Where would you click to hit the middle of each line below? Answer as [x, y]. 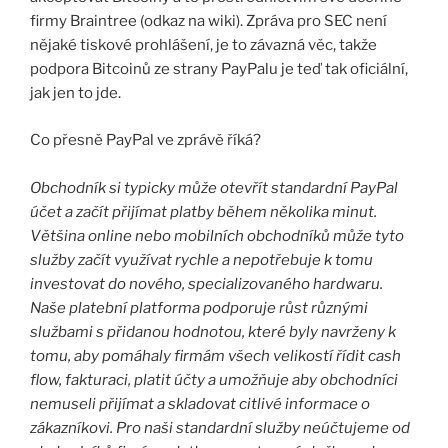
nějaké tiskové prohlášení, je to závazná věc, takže [203, 45]
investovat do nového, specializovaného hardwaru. [206, 283]
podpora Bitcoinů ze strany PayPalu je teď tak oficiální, [219, 69]
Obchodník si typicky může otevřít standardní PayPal [214, 187]
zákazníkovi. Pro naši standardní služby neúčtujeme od [220, 427]
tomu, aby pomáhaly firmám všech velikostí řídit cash [215, 355]
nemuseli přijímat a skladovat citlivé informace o [200, 403]
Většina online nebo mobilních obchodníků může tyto [217, 235]
